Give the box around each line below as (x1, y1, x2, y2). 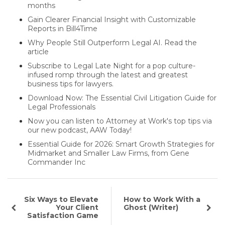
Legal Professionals (28, 102, 95, 112)
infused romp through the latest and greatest (28, 70, 188, 80)
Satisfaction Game (27, 211, 99, 220)
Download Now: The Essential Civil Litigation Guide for (28, 93, 216, 103)
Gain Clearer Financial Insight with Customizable (28, 15, 196, 25)
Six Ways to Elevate (24, 195, 99, 204)
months (28, 1, 55, 11)
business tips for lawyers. (28, 79, 114, 89)
